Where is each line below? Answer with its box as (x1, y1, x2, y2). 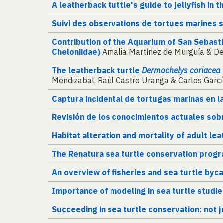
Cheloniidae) (52, 47, 100, 57)
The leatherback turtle (52, 65, 142, 76)
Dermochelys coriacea (142, 65, 220, 76)
